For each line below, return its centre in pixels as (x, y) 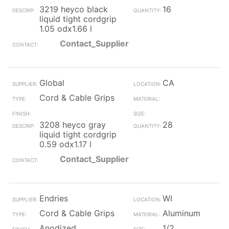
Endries (54, 198)
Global (52, 83)
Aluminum (181, 213)
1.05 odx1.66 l (66, 29)
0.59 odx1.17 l (65, 144)
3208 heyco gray (73, 125)
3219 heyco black (74, 9)
